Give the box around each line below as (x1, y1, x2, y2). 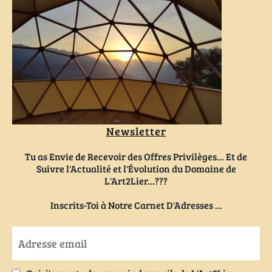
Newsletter (106, 124, 166, 139)
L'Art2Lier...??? (104, 174, 168, 188)
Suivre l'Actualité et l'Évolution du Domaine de (36, 162, 236, 175)
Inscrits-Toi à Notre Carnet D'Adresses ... (50, 199, 222, 212)
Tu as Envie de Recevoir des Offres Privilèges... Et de (25, 150, 247, 163)
